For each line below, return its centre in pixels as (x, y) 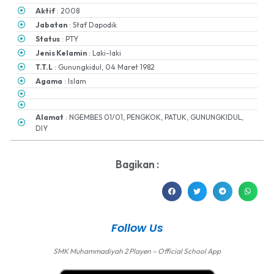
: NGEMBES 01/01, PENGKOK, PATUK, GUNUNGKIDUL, (154, 117)
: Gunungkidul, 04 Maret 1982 (104, 67)
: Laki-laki (104, 53)
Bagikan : (137, 165)
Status (48, 39)
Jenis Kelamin (61, 53)
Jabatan (52, 24)
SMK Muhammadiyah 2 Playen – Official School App (137, 251)
